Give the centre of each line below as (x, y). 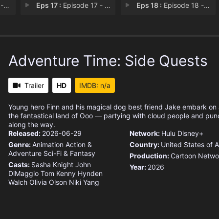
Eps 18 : (149, 5)
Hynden (90, 174)
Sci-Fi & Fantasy (69, 153)
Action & (79, 145)
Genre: (20, 145)
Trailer (34, 86)
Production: (150, 156)
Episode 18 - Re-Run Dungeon (183, 5)
